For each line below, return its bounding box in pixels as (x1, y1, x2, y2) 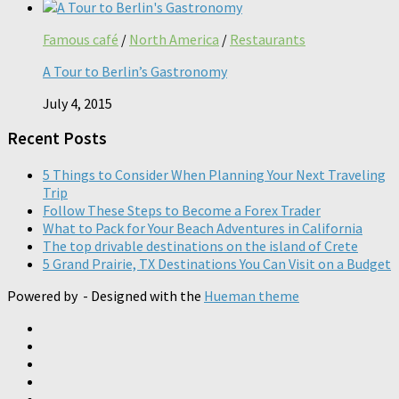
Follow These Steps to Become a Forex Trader (43, 200, 321, 219)
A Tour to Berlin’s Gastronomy (43, 61, 227, 80)
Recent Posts (7, 128, 107, 150)
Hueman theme (204, 286, 299, 305)
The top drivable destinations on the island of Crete (43, 236, 358, 255)
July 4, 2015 (43, 94, 112, 112)
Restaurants (230, 29, 305, 48)
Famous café (43, 29, 118, 48)
